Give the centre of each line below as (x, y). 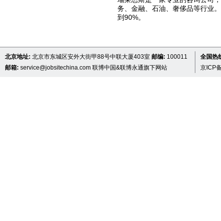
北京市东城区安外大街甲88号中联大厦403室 (92, 57)
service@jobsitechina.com (55, 68)
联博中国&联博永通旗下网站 (129, 68)
